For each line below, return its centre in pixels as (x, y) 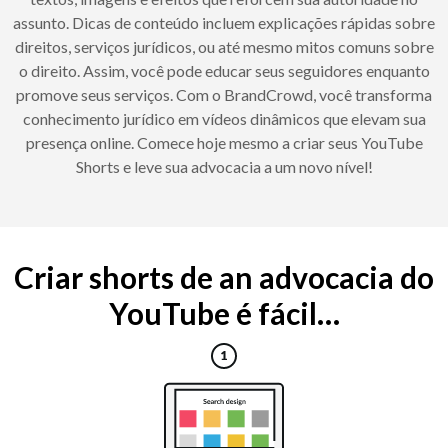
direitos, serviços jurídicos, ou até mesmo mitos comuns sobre (224, 47)
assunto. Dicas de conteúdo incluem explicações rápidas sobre (224, 23)
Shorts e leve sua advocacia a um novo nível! (224, 167)
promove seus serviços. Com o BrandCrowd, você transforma (224, 95)
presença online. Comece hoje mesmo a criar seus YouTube (224, 143)
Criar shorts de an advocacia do (224, 277)
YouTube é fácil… (224, 313)
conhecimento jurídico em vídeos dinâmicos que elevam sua (224, 119)
